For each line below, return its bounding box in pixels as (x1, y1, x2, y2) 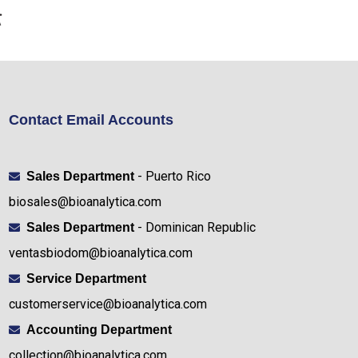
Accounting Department (26, 322, 173, 336)
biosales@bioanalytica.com (8, 193, 161, 209)
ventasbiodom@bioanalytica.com (8, 245, 193, 261)
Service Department (26, 271, 147, 285)
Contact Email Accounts (8, 111, 173, 128)
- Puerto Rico (134, 168, 212, 184)
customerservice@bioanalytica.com (8, 296, 207, 312)
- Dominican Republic (134, 219, 257, 235)
